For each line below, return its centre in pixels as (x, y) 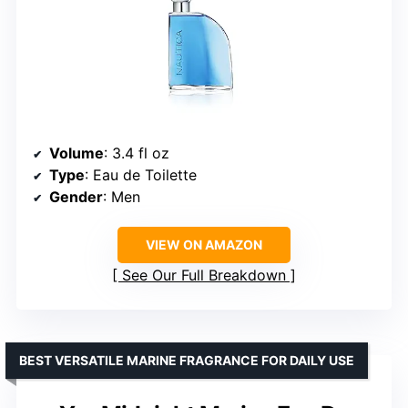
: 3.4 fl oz (137, 153)
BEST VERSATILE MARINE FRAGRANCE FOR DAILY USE (187, 360)
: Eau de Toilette (141, 174)
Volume (76, 153)
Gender (76, 196)
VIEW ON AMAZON (204, 244)
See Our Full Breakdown (204, 275)
